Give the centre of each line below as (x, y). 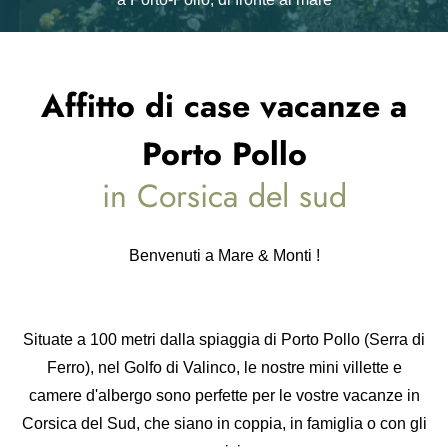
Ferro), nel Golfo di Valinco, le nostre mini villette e (224, 367)
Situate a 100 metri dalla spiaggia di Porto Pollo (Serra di (224, 339)
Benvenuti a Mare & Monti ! (224, 255)
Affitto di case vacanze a (224, 106)
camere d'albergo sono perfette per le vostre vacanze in (224, 395)
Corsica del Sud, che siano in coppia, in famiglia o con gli (224, 423)
